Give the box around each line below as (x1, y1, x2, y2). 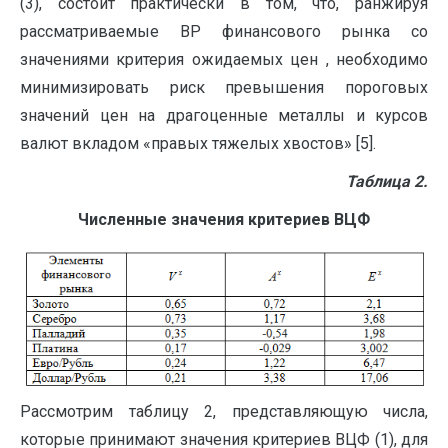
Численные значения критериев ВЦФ (78, 210, 370, 230)
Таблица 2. (346, 172, 428, 192)
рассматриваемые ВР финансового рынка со (20, 22, 428, 42)
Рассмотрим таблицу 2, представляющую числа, (20, 402, 428, 422)
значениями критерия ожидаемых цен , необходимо (20, 50, 428, 70)
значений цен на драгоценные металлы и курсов (20, 106, 428, 126)
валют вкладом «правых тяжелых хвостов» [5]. (20, 134, 376, 154)
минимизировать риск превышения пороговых (20, 78, 428, 98)
